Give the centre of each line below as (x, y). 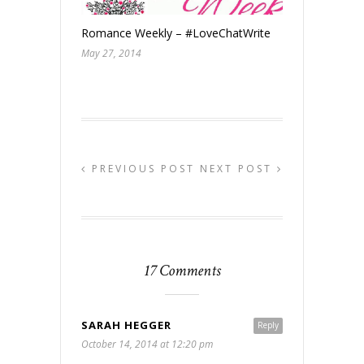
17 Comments (182, 270)
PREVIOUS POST (141, 168)
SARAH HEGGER (126, 325)
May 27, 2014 (111, 53)
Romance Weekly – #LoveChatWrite (176, 32)
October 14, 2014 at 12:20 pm (147, 344)
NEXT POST (238, 168)
